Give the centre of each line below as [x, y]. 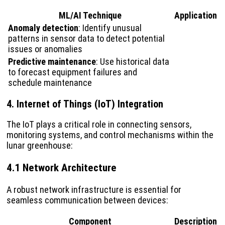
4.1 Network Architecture [62, 167]
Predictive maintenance [52, 62]
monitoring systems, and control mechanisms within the [110, 135]
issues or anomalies [45, 49]
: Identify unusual [110, 28]
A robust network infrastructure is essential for [94, 190]
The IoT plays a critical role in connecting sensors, [99, 124]
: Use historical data [133, 62]
